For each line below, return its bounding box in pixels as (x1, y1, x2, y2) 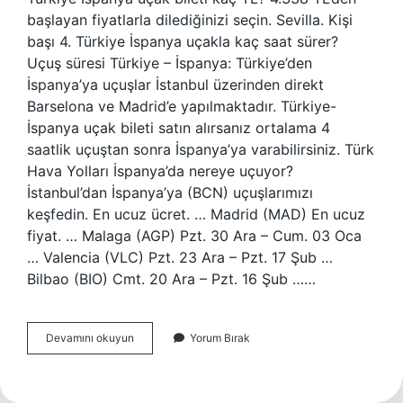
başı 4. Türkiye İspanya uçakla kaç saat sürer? (27, 32, 338, 50)
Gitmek (133, 346, 169, 360)
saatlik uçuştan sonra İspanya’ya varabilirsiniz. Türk (27, 140, 374, 158)
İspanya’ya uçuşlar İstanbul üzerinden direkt (27, 76, 324, 94)
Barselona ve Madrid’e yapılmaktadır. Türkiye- (27, 97, 336, 115)
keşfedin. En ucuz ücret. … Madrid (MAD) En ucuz (27, 205, 365, 223)
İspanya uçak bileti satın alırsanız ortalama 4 (27, 119, 330, 137)
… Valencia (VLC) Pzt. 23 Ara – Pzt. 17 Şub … (27, 248, 333, 266)
